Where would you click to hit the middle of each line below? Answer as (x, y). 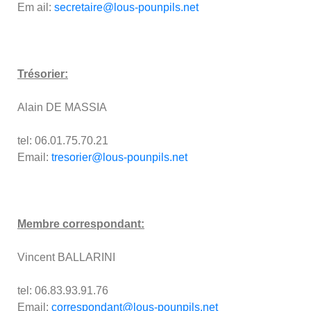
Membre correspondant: (81, 224)
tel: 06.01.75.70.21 (63, 141)
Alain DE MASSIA (62, 108)
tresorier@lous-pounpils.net (119, 158)
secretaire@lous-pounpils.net (126, 8)
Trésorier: (43, 74)
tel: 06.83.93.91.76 (63, 291)
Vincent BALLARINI (66, 258)
